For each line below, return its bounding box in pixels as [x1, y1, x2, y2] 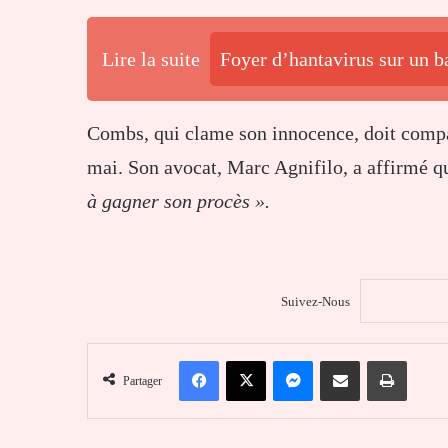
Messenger [312, 352, 370, 368]
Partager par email [359, 352, 389, 368]
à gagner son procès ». [87, 189, 270, 212]
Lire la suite [102, 47, 200, 70]
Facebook [218, 352, 271, 368]
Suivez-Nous [280, 293, 350, 309]
